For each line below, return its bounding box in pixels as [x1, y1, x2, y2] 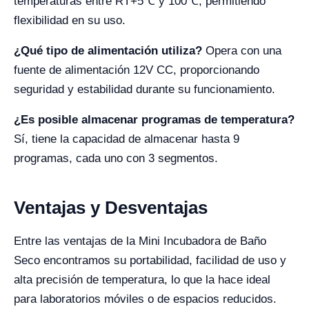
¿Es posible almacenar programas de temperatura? [14, 113, 295, 127]
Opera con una [202, 44, 281, 58]
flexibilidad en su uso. [14, 14, 126, 28]
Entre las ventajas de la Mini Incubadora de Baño [14, 235, 266, 248]
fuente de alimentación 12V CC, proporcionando [14, 63, 259, 77]
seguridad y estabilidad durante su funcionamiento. [14, 83, 275, 97]
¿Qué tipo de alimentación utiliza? [14, 44, 202, 58]
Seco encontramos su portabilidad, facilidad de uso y [14, 254, 286, 268]
